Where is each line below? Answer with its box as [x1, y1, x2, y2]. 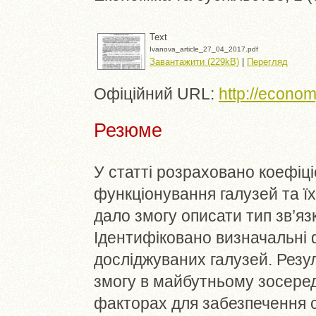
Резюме [94, 119, 162, 142]
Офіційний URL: [94, 84, 219, 103]
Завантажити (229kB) [150, 56, 239, 67]
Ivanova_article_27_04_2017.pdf [150, 44, 258, 53]
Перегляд [247, 56, 288, 67]
